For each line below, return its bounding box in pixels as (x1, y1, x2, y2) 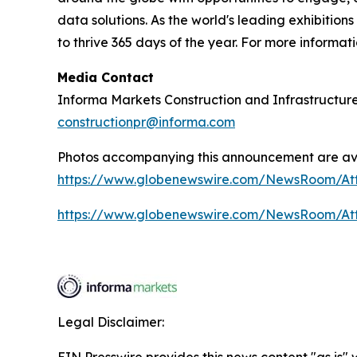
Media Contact (57, 69, 154, 86)
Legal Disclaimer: (57, 314, 164, 331)
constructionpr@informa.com (57, 114, 235, 131)
